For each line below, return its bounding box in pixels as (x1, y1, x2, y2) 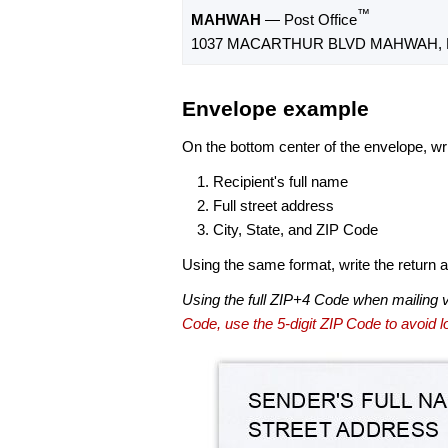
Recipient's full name (213, 172, 348, 190)
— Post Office (261, 11, 357, 29)
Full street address (213, 196, 334, 214)
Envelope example (182, 97, 369, 121)
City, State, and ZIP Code (213, 220, 378, 238)
